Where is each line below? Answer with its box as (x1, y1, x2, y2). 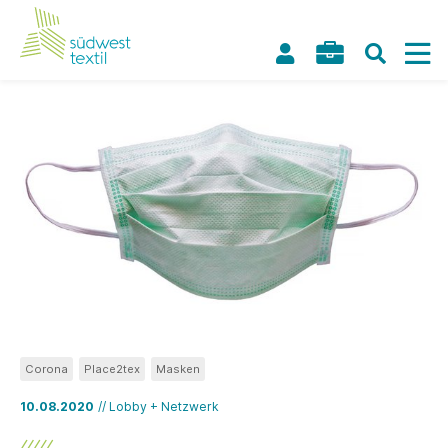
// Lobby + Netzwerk (98, 399, 219, 414)
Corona (25, 362, 68, 376)
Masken (156, 362, 200, 376)
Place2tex (84, 362, 140, 376)
